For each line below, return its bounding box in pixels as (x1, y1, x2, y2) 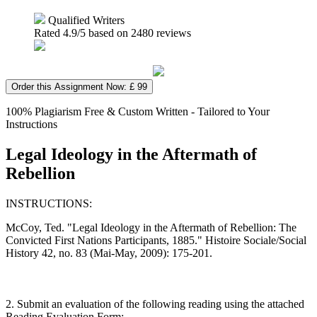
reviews (154, 26, 191, 39)
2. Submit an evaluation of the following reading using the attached (6, 297, 304, 310)
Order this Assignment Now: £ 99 (11, 81, 147, 92)
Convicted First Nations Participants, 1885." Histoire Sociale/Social (6, 234, 306, 246)
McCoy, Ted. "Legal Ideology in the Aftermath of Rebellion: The (6, 221, 296, 234)
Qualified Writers (45, 13, 125, 26)
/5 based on (77, 26, 131, 39)
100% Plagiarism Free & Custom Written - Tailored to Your (6, 105, 270, 117)
